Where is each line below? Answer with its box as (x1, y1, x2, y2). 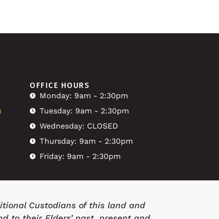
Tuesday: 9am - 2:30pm (40, 106, 129, 116)
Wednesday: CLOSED (40, 121, 118, 131)
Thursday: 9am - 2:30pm (40, 136, 133, 146)
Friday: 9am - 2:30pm (40, 152, 121, 161)
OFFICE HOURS (30, 81, 89, 90)
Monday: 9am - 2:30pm (40, 91, 128, 101)
